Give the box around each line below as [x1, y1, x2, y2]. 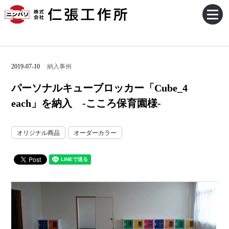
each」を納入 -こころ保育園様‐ [11, 98, 162, 109]
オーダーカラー [74, 129, 117, 136]
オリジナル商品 [17, 129, 60, 136]
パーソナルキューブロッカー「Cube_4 [11, 82, 188, 94]
